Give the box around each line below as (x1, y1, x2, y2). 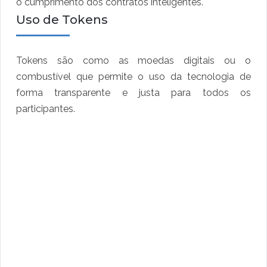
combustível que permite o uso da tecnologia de (16, 71, 251, 83)
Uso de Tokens (16, 13, 108, 27)
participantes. (16, 103, 75, 115)
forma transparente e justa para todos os (16, 87, 251, 99)
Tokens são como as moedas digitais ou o (16, 55, 251, 67)
